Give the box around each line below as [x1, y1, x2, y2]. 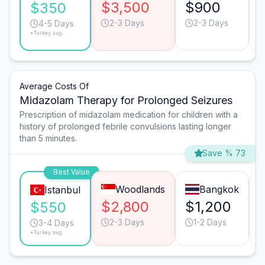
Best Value [53, 167, 90, 177]
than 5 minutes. [20, 133, 77, 144]
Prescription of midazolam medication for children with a [20, 109, 238, 120]
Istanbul [44, 184, 80, 196]
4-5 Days [38, 18, 74, 29]
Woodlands [115, 183, 165, 196]
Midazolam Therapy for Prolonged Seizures [20, 94, 232, 107]
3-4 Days [38, 218, 74, 228]
